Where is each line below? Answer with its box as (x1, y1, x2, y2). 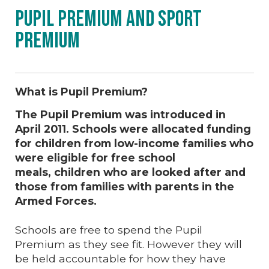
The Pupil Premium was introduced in (15, 107, 226, 121)
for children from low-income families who (15, 136, 253, 150)
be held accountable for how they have (15, 252, 226, 265)
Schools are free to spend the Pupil (15, 223, 202, 236)
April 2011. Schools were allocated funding (15, 122, 251, 135)
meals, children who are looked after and (15, 165, 246, 178)
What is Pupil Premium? (15, 85, 148, 98)
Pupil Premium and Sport (15, 5, 202, 32)
